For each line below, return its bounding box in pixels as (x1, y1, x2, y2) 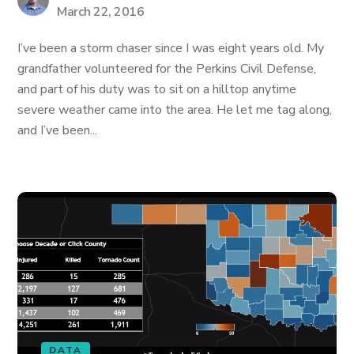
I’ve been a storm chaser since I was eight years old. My (17, 40, 325, 57)
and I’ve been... (17, 122, 98, 139)
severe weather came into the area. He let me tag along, (17, 101, 333, 119)
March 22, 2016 (57, 3, 145, 21)
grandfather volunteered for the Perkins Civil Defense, (17, 60, 317, 77)
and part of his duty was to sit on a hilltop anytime (17, 81, 297, 98)
